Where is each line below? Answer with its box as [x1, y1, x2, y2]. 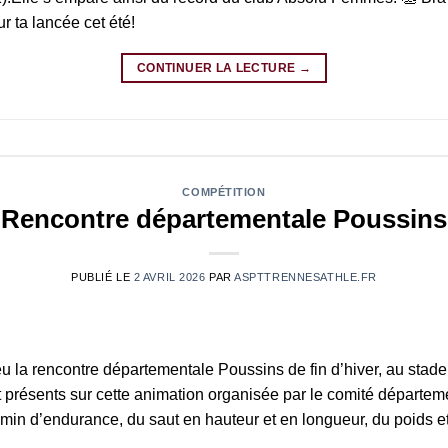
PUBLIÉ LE [71, 271, 134, 284]
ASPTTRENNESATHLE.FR [234, 271, 377, 284]
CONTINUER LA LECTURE [137, 61, 299, 76]
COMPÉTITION [182, 185, 266, 198]
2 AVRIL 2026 [133, 271, 206, 284]
